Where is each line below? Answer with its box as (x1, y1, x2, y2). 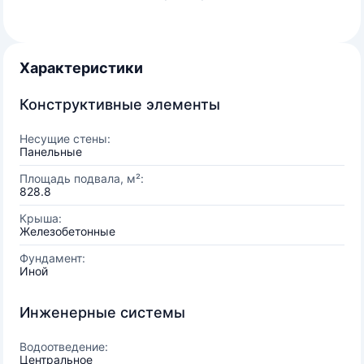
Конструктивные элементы (19, 96, 220, 113)
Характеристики (19, 59, 143, 76)
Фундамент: (19, 251, 85, 265)
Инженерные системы (19, 304, 185, 321)
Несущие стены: (19, 132, 110, 145)
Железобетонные (19, 224, 115, 238)
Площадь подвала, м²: (19, 171, 144, 185)
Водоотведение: (19, 340, 108, 353)
